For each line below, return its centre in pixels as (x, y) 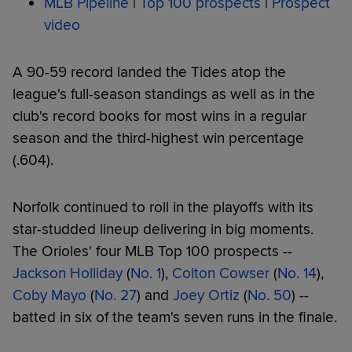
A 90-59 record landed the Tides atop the (149, 72)
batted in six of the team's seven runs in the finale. (175, 317)
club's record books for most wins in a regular (159, 116)
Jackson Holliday (68, 273)
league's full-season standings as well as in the (164, 94)
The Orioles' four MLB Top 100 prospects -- (152, 251)
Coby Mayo (49, 295)
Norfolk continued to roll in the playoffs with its (163, 207)
